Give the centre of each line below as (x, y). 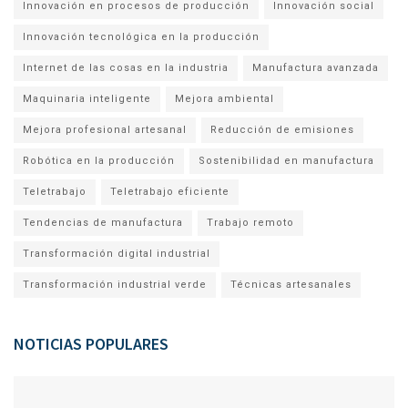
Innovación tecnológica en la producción (141, 36)
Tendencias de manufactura (103, 222)
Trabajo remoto (250, 222)
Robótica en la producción (99, 160)
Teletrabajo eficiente (170, 191)
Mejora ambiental (224, 98)
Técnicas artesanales (291, 284)
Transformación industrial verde (115, 284)
